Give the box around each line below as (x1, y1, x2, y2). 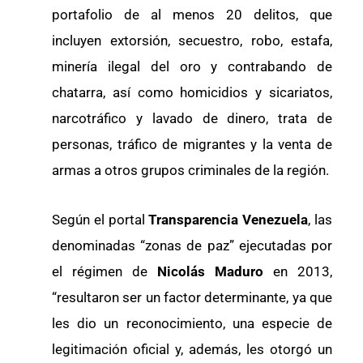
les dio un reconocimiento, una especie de (52, 315, 332, 332)
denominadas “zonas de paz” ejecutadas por (52, 237, 332, 254)
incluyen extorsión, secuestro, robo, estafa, (52, 32, 332, 49)
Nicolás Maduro (157, 263, 263, 280)
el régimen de (52, 263, 157, 280)
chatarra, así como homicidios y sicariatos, (52, 83, 332, 100)
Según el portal (52, 211, 149, 228)
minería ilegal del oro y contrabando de (52, 58, 332, 75)
